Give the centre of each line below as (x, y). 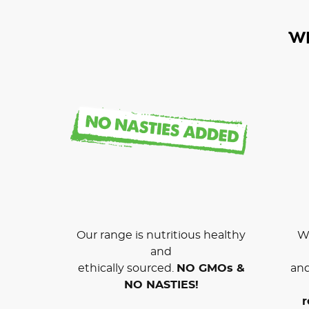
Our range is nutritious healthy (161, 235)
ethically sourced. (127, 268)
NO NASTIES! (161, 285)
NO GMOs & (210, 268)
